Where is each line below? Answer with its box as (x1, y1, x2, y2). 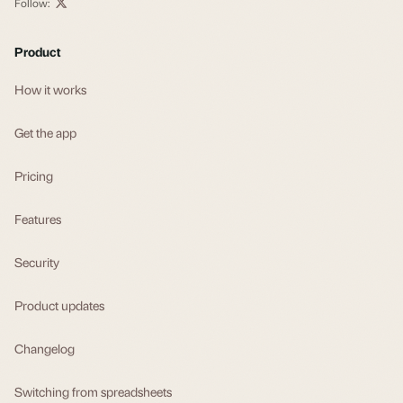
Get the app (14, 123, 76, 140)
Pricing (14, 166, 53, 184)
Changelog (14, 339, 75, 356)
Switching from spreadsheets (14, 382, 172, 399)
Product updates (14, 296, 104, 313)
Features (14, 210, 61, 227)
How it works (14, 80, 86, 97)
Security (14, 253, 59, 270)
